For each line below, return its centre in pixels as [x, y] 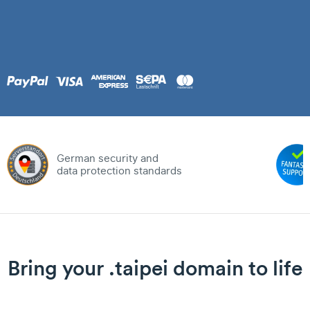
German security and [108, 158]
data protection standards [119, 171]
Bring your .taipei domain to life [155, 268]
